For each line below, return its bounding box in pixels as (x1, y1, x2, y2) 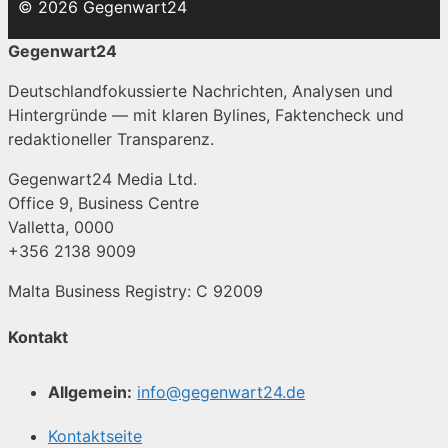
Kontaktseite (48, 425, 142, 446)
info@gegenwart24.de (137, 381, 305, 402)
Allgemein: (48, 381, 132, 402)
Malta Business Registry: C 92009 (8, 281, 263, 302)
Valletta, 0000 (8, 217, 114, 238)
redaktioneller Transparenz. (8, 129, 214, 150)
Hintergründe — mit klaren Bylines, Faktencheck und (8, 105, 404, 126)
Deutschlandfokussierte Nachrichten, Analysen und (8, 81, 393, 102)
